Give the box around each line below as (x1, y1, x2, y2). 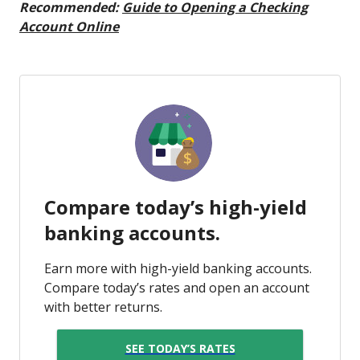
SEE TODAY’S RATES (125, 341, 235, 357)
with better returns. (44, 297, 162, 316)
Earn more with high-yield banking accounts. (44, 259, 312, 277)
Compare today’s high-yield (44, 193, 307, 220)
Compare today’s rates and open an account (44, 278, 309, 297)
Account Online (19, 17, 119, 35)
